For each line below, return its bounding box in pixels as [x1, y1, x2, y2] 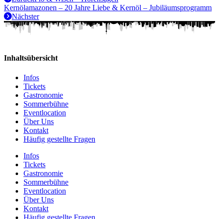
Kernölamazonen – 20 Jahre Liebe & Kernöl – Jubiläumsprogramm [4, 3, 212, 12]
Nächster [12, 12, 39, 21]
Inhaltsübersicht [4, 54, 58, 63]
